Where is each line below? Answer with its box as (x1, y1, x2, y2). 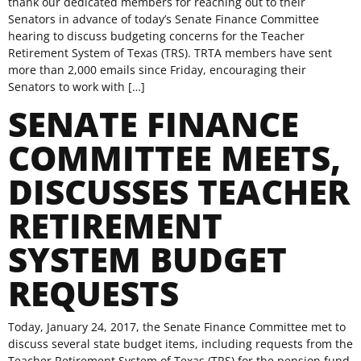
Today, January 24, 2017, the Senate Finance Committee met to (8, 319, 346, 335)
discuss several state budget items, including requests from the (8, 336, 353, 352)
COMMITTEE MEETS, (8, 135, 341, 181)
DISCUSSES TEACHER (8, 168, 350, 215)
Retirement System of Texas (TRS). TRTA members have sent (8, 45, 332, 61)
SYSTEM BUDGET (8, 236, 287, 283)
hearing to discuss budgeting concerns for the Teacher (8, 28, 305, 44)
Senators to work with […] (8, 79, 145, 95)
